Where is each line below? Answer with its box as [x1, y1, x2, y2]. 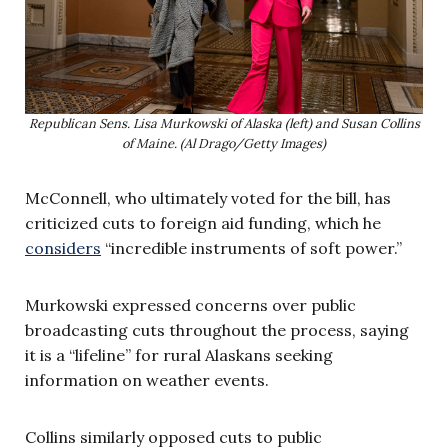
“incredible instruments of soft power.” [101, 237, 402, 258]
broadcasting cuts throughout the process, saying [25, 319, 409, 340]
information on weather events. [25, 369, 269, 390]
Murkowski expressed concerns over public [25, 294, 356, 315]
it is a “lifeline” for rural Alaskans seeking [25, 344, 333, 365]
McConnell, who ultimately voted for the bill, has [25, 187, 391, 208]
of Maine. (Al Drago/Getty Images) [122, 134, 326, 152]
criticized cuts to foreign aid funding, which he [25, 212, 381, 233]
